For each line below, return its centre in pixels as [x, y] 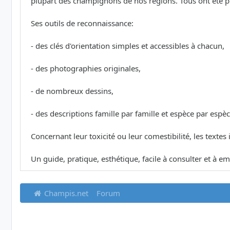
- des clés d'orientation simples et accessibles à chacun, [128, 46]
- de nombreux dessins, [72, 91]
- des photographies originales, [86, 69]
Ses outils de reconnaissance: [82, 23]
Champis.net [65, 193]
